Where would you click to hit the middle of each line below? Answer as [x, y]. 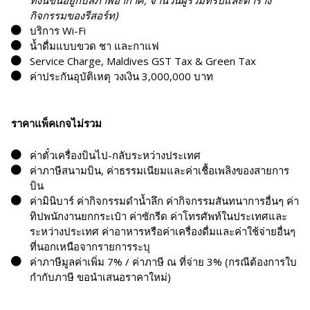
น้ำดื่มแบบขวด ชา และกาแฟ [94, 46]
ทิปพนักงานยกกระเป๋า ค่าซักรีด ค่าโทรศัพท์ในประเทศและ [158, 216]
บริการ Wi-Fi [58, 31]
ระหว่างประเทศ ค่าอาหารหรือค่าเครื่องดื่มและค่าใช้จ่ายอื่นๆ [163, 231]
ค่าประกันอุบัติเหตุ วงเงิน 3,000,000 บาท [121, 76]
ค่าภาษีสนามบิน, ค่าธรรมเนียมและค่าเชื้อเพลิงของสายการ [159, 171]
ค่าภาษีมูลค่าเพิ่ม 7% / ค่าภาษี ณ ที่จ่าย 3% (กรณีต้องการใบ [163, 262]
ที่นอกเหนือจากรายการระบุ [90, 247]
